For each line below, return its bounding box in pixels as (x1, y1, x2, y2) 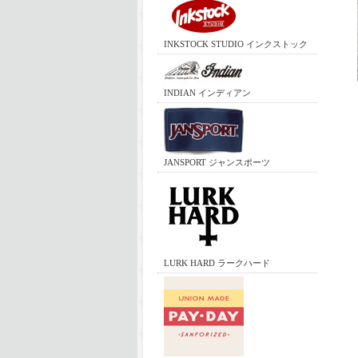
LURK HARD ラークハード (164, 257, 270, 268)
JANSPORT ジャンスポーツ (164, 157, 270, 167)
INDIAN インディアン (164, 87, 251, 97)
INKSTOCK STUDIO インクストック (164, 38, 308, 49)
